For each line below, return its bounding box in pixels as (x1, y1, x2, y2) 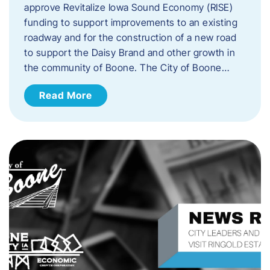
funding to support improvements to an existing (24, 16, 237, 28)
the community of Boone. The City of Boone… (24, 61, 229, 74)
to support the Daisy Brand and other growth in (24, 46, 235, 58)
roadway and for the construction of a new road (24, 31, 236, 43)
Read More (39, 89, 92, 101)
